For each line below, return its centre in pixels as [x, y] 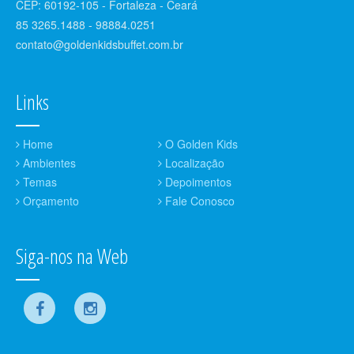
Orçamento [49, 200]
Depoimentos [196, 181]
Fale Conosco [198, 200]
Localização [193, 162]
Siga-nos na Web [72, 256]
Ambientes [48, 162]
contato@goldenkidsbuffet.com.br [100, 44]
